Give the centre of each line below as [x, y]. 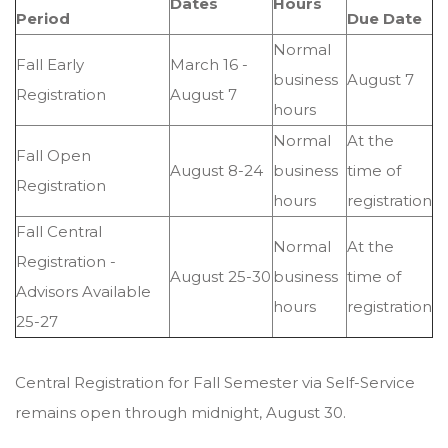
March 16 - [209, 64]
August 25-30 [220, 276]
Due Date [384, 18]
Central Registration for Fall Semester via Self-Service [215, 382]
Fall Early [50, 64]
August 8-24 [216, 170]
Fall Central [59, 231]
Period [43, 18]
